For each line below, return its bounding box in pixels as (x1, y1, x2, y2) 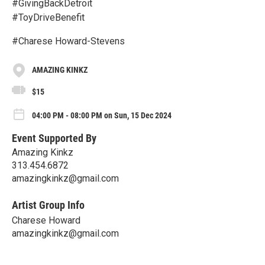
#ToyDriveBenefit (12, 11, 85, 23)
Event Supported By (12, 131, 96, 144)
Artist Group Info (12, 198, 85, 211)
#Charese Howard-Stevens (12, 35, 125, 47)
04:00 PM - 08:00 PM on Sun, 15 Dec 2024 (32, 110, 172, 120)
